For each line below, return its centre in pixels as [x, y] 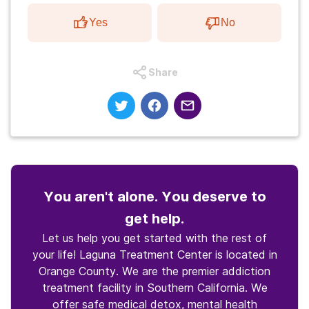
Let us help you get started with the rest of [154, 238]
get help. [154, 218]
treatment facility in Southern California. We [154, 287]
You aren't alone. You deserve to [154, 196]
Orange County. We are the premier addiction [154, 271]
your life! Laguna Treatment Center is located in [154, 254]
